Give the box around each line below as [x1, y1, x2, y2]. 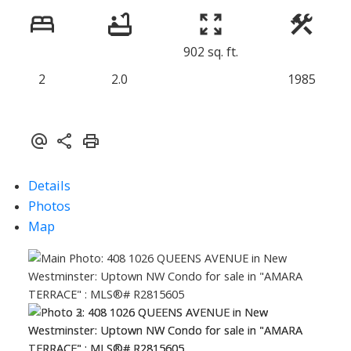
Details [27, 176, 71, 195]
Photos [27, 197, 71, 215]
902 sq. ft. [183, 43, 238, 61]
